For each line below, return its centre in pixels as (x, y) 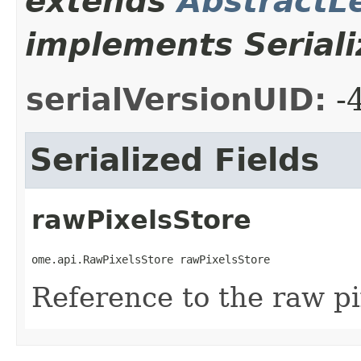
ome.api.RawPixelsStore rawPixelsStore (151, 259)
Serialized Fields (174, 160)
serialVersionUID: (176, 100)
